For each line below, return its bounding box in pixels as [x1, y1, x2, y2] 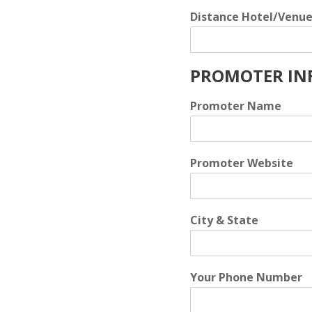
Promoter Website [190, 155, 293, 171]
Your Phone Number [190, 270, 302, 285]
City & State [190, 212, 258, 228]
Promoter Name [190, 98, 281, 114]
